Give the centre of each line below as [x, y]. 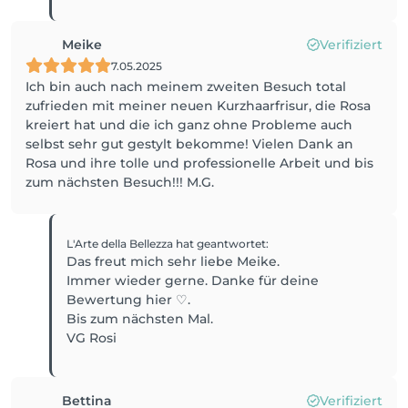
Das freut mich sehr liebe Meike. [173, 261]
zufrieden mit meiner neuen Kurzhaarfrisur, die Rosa [198, 106]
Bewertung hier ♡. [129, 300]
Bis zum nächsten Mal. [140, 319]
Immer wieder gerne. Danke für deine [193, 280]
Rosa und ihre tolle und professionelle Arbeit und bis [199, 163]
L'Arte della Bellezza [122, 244]
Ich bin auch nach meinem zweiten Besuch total [186, 87]
